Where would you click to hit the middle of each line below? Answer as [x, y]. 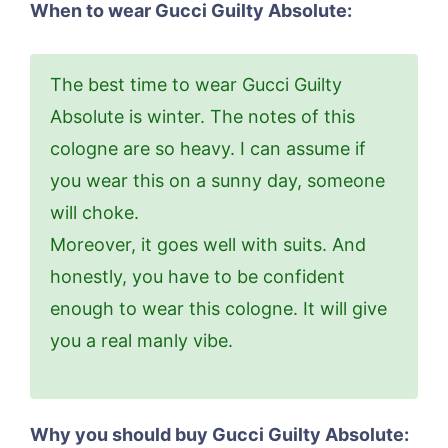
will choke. [94, 213]
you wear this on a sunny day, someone [217, 181]
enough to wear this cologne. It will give [218, 309]
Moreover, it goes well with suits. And [208, 245]
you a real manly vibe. [141, 341]
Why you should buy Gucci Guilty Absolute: [219, 435]
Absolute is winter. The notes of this [202, 117]
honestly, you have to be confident [197, 277]
